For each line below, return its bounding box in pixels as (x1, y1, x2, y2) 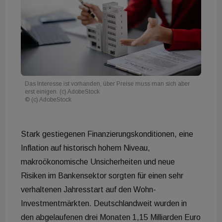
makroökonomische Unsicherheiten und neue (21, 157, 175, 166)
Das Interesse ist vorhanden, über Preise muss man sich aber (25, 80, 190, 87)
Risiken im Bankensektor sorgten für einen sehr (21, 171, 183, 180)
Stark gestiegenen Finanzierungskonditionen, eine (21, 129, 193, 138)
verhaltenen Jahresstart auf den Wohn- (21, 185, 156, 194)
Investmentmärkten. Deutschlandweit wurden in (21, 199, 187, 208)
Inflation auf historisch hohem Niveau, (21, 143, 150, 152)
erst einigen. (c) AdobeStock (25, 88, 100, 95)
